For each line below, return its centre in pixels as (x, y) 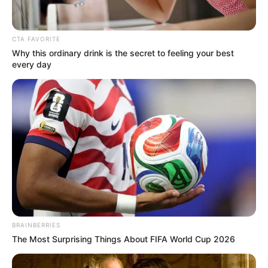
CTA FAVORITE (36, 39)
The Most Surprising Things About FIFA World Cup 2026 (124, 239)
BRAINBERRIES (36, 225)
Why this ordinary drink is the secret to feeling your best (123, 53)
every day (32, 65)
